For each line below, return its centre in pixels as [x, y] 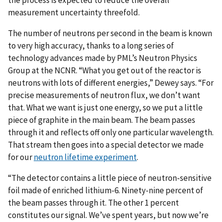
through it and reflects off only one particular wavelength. [111, 133]
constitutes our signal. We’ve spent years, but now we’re [108, 215]
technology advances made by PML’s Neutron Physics [103, 58]
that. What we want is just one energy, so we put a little [105, 108]
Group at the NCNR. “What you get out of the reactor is [105, 71]
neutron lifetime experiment [85, 157]
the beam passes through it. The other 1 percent [93, 203]
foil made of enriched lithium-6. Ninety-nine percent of [106, 191]
